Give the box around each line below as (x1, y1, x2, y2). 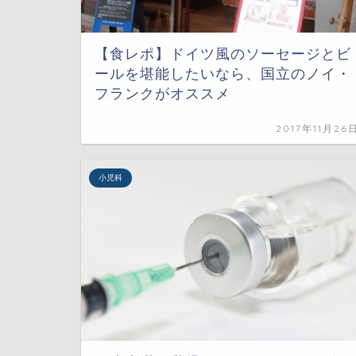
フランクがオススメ (95, 85, 230, 102)
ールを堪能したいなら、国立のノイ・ (95, 65, 351, 82)
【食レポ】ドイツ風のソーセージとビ (95, 45, 351, 62)
